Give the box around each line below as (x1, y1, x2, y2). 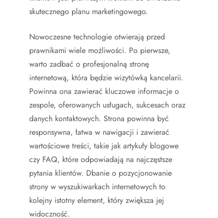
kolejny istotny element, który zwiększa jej (29, 194, 164, 206)
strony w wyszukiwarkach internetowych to (29, 181, 165, 192)
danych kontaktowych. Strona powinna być (29, 112, 169, 124)
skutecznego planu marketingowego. (29, 5, 148, 17)
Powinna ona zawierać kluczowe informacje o (29, 85, 179, 97)
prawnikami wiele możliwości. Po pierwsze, (29, 44, 170, 56)
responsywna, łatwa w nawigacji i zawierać (29, 126, 169, 138)
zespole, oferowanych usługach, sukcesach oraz (29, 99, 185, 110)
